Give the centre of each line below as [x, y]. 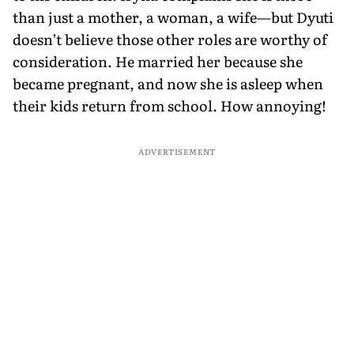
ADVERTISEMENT [177, 151]
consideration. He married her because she [158, 61]
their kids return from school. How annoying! [169, 105]
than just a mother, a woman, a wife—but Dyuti [173, 17]
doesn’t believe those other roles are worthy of [170, 39]
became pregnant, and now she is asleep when [168, 83]
